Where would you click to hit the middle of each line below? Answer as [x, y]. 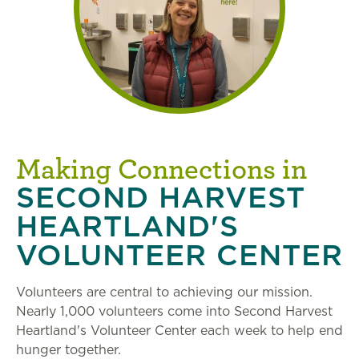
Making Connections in [161, 168]
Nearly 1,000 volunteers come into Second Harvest [174, 312]
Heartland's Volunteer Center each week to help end [179, 331]
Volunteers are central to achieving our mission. [164, 292]
